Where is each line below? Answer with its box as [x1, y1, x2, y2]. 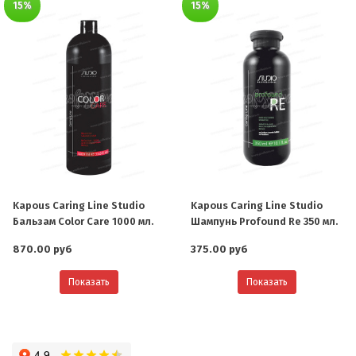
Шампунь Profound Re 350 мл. [191, 215, 338, 228]
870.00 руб [13, 243, 72, 256]
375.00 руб [191, 243, 248, 256]
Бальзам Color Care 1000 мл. [13, 215, 153, 228]
